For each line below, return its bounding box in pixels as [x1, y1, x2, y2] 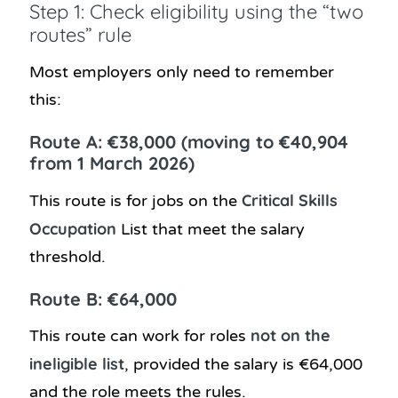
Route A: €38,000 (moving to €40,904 [29, 131, 348, 154]
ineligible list [29, 354, 124, 375]
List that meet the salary [116, 219, 305, 239]
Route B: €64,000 [29, 287, 177, 310]
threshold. [29, 246, 106, 267]
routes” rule [29, 21, 131, 47]
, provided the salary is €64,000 [124, 354, 362, 375]
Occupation [29, 218, 116, 239]
